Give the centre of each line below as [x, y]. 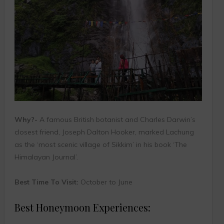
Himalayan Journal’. [46, 157]
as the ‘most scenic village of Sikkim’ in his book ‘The [100, 145]
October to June [105, 182]
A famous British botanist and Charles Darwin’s [116, 120]
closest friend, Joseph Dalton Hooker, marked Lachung [104, 132]
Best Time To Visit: [46, 182]
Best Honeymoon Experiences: [82, 207]
